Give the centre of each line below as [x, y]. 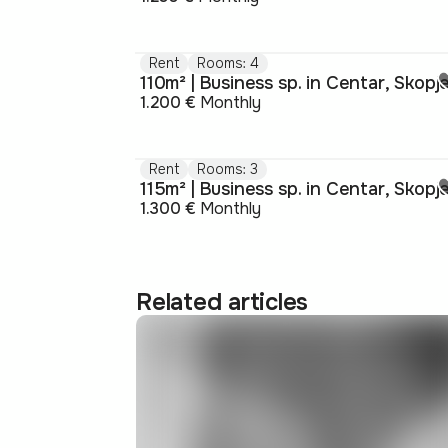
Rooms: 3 [227, 169]
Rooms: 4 [228, 63]
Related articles [222, 302]
